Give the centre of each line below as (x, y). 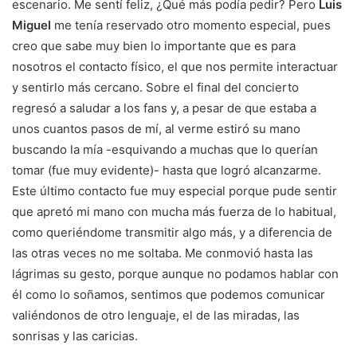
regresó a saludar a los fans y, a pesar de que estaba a (164, 108)
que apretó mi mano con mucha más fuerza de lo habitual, (174, 212)
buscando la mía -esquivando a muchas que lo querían (165, 150)
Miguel (33, 25)
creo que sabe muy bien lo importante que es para (154, 46)
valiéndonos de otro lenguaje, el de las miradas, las (156, 316)
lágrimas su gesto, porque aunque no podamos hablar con (175, 274)
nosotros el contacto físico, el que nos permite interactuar (175, 67)
